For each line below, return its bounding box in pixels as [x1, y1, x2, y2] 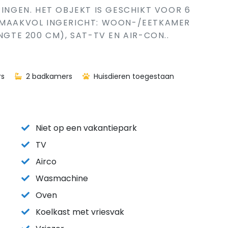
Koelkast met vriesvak [36, 206, 124, 218]
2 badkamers [24, 71, 72, 81]
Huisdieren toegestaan [92, 71, 174, 81]
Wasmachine [36, 173, 88, 184]
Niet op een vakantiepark [36, 122, 137, 134]
